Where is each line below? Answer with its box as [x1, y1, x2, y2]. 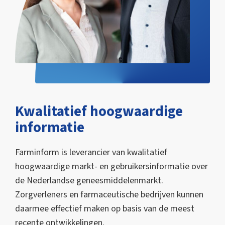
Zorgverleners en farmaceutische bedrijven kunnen [15, 188, 203, 201]
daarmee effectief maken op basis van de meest [15, 202, 194, 215]
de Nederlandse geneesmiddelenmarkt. [15, 174, 163, 187]
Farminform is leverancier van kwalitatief [15, 146, 167, 159]
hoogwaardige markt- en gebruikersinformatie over [15, 160, 208, 173]
